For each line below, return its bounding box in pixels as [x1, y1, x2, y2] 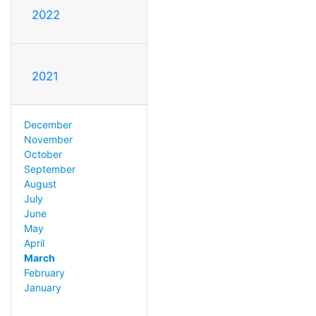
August [23, 177, 56, 190]
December [23, 118, 72, 130]
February [23, 266, 65, 279]
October [23, 147, 62, 160]
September [23, 162, 75, 175]
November [23, 133, 73, 145]
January [23, 281, 61, 293]
